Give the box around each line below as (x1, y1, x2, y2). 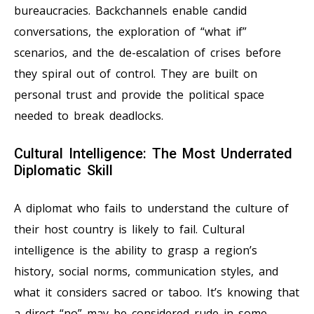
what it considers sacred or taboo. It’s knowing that (14, 285, 299, 301)
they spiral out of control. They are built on (14, 66, 257, 82)
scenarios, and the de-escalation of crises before (14, 45, 281, 61)
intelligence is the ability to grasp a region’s (14, 243, 257, 259)
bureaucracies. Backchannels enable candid (14, 3, 247, 19)
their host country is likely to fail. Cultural (14, 221, 245, 238)
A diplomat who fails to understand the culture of (14, 200, 289, 217)
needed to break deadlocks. (14, 108, 163, 124)
